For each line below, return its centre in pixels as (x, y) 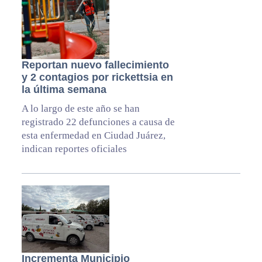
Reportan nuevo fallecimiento (95, 65)
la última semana (64, 90)
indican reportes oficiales (74, 149)
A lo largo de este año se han (80, 109)
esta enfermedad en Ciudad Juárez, (93, 136)
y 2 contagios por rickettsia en (97, 77)
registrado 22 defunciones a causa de (98, 122)
